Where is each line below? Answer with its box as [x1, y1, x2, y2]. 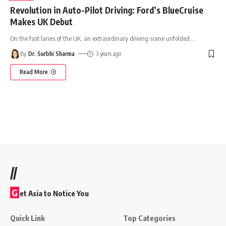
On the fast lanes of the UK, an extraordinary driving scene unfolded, [10, 34, 191, 42]
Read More [20, 68, 48, 76]
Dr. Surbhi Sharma [28, 49, 75, 58]
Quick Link [10, 213, 45, 222]
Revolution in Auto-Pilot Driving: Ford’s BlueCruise [10, 4, 203, 16]
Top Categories [123, 213, 176, 222]
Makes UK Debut [10, 16, 73, 27]
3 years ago [95, 49, 121, 58]
